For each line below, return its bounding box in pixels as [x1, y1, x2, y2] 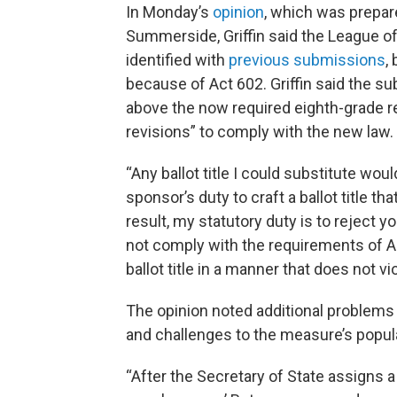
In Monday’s [126, 3, 213, 21]
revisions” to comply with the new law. [126, 122, 393, 141]
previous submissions [229, 51, 385, 69]
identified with [126, 51, 229, 69]
